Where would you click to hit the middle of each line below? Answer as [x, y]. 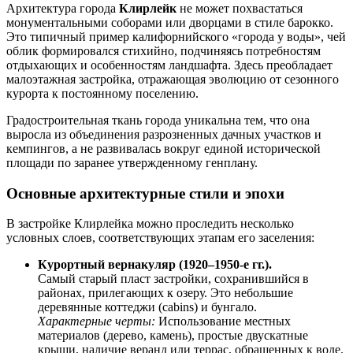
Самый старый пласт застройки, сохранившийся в [173, 279]
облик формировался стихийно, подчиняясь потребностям [163, 50]
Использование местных [223, 321]
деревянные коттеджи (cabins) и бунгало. [147, 307]
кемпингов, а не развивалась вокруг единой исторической [163, 148]
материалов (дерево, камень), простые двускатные [173, 336]
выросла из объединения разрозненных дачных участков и [164, 134]
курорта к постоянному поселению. [102, 93]
